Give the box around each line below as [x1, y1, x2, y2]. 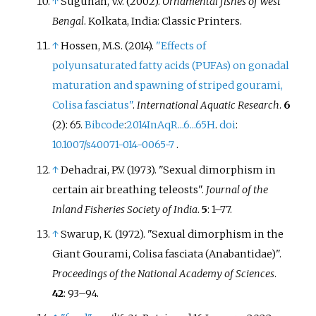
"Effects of [156, 39, 207, 53]
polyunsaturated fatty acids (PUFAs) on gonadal [52, 59, 290, 73]
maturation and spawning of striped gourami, [52, 79, 284, 92]
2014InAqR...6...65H [126, 119, 216, 132]
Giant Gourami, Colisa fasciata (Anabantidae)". [52, 247, 282, 260]
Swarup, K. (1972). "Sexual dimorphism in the [61, 227, 284, 241]
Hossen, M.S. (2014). [61, 39, 157, 53]
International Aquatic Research [137, 99, 280, 112]
